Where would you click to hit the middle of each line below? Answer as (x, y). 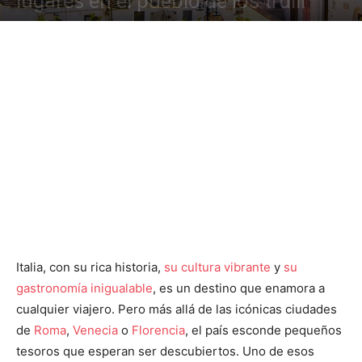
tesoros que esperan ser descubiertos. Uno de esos (165, 351)
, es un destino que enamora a (239, 288)
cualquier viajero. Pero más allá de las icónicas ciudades (177, 309)
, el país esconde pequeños (263, 330)
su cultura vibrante (217, 267)
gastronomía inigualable (84, 288)
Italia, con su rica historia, (90, 267)
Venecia (95, 330)
